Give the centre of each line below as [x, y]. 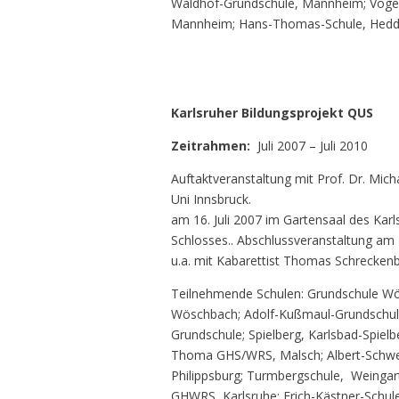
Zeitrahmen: [214, 146]
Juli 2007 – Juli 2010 [314, 146]
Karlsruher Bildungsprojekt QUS [272, 113]
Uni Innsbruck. [211, 199]
